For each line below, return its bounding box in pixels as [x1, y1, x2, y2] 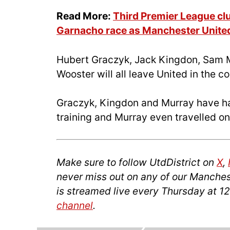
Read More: [56, 9, 113, 22]
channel [56, 199, 93, 212]
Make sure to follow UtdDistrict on [56, 156, 217, 169]
